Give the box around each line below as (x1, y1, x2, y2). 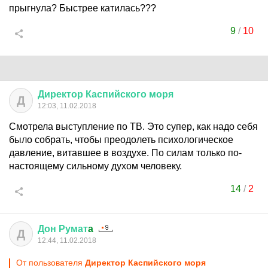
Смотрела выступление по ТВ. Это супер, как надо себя (9, 121, 258, 132)
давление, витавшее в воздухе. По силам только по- (9, 148, 242, 158)
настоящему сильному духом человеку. (9, 161, 182, 171)
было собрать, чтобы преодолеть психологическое (9, 135, 233, 145)
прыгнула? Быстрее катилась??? (9, 3, 156, 13)
